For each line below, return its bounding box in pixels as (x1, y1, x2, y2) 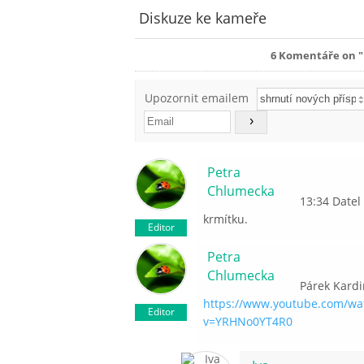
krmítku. (203, 211, 249, 227)
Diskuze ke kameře (139, 8, 267, 28)
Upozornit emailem (145, 90, 249, 106)
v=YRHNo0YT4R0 (203, 314, 293, 330)
